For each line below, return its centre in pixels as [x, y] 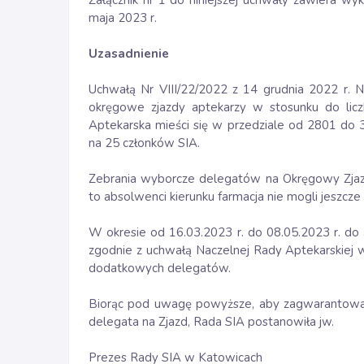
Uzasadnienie [129, 54]
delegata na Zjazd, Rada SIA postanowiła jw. [211, 322]
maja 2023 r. [123, 18]
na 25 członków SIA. [144, 143]
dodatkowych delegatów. [160, 268]
